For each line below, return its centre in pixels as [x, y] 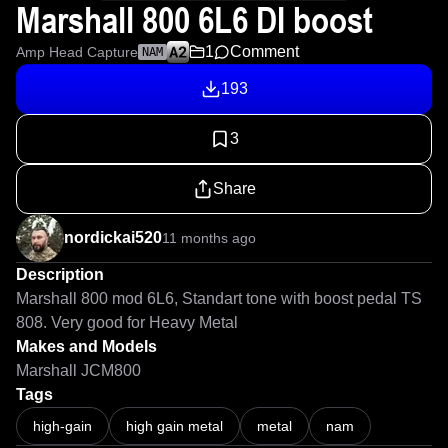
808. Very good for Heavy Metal [127, 322]
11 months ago [209, 238]
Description [60, 274]
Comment [264, 51]
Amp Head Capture [77, 52]
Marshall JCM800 [78, 370]
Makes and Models [86, 346]
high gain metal [174, 426]
